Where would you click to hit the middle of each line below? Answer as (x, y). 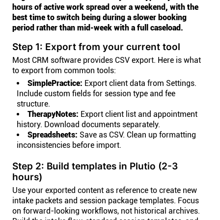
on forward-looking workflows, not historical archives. (106, 211)
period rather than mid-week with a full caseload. (98, 28)
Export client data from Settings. (139, 83)
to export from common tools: (64, 70)
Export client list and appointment (138, 114)
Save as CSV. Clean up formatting (137, 135)
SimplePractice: (55, 83)
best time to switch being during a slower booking (99, 17)
